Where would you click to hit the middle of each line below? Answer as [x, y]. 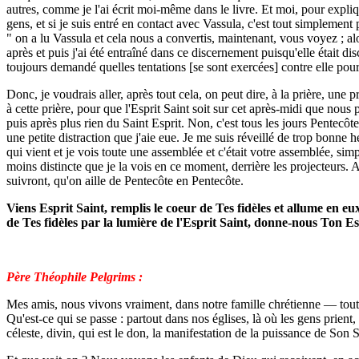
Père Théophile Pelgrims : [75, 277]
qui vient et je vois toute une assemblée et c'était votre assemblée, [170, 152]
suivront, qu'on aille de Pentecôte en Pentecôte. [125, 181]
